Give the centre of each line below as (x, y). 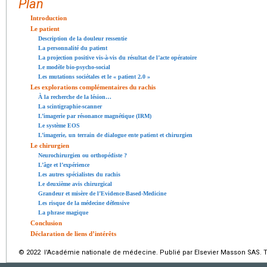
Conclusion (46, 223)
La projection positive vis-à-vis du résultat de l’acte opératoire (117, 57)
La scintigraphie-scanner (70, 106)
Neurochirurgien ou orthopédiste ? (83, 155)
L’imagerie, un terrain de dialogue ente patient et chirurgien (115, 135)
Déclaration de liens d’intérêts (73, 233)
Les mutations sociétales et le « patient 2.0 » (94, 76)
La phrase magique (63, 212)
